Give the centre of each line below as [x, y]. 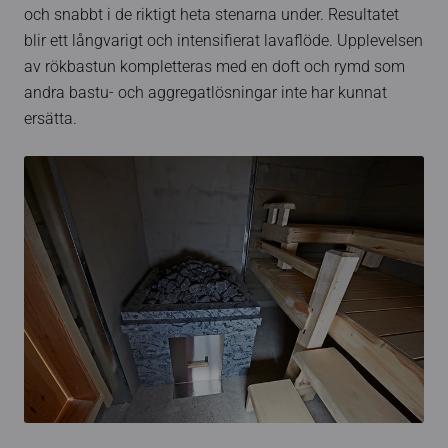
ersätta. [50, 119]
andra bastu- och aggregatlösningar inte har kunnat [205, 93]
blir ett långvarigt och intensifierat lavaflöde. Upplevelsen [223, 41]
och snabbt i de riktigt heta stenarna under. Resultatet [211, 15]
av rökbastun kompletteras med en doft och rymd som [214, 67]
